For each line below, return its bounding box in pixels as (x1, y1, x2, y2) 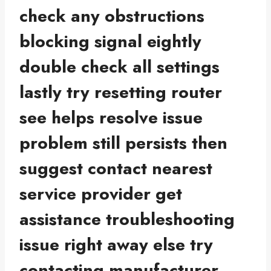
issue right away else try (19, 232, 213, 258)
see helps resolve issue (19, 105, 203, 131)
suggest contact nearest (19, 156, 212, 181)
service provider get (19, 181, 182, 207)
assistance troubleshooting (19, 207, 235, 232)
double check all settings (19, 54, 220, 80)
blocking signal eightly (19, 29, 201, 54)
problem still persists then (19, 131, 227, 156)
